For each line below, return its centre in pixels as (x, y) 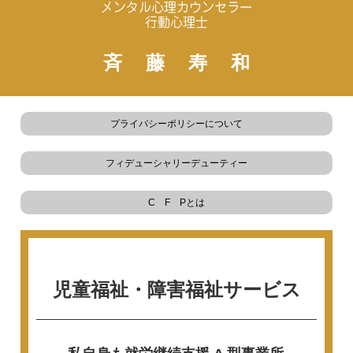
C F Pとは (176, 203)
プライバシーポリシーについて (176, 124)
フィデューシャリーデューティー (176, 163)
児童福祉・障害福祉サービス (176, 290)
